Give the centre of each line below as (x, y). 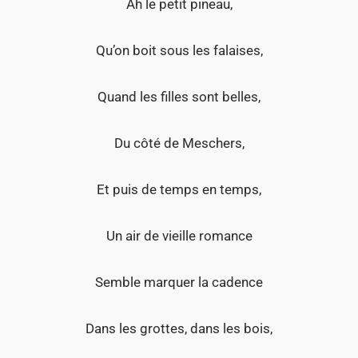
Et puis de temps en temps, (179, 190)
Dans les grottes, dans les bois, (179, 329)
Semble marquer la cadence (179, 282)
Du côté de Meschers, (179, 143)
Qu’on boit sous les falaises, (179, 51)
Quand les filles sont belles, (179, 97)
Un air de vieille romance (179, 236)
